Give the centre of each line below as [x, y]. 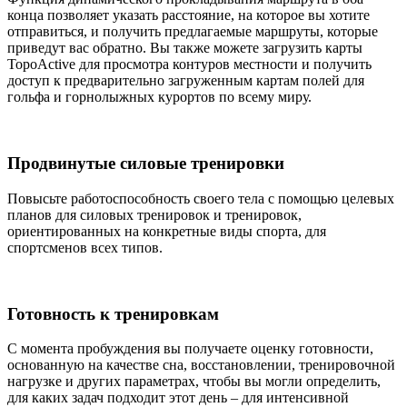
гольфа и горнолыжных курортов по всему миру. [159, 97]
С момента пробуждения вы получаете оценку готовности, [190, 349]
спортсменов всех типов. [85, 247]
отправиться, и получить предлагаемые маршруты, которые [193, 32]
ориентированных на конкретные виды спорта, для [167, 231]
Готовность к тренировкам [113, 313]
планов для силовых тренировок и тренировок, [154, 214]
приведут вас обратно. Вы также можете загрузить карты [185, 48]
